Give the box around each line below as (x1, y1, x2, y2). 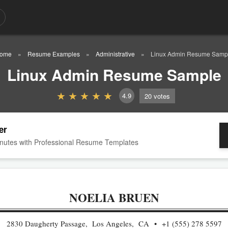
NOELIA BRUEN (69, 189, 159, 206)
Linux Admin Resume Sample (7, 64, 221, 85)
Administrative (96, 49, 135, 58)
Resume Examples (27, 49, 80, 58)
